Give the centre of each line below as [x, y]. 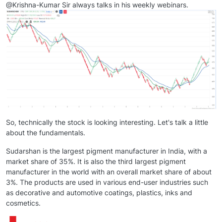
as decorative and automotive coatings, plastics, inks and [99, 192]
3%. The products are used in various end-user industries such [107, 182]
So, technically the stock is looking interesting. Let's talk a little [107, 122]
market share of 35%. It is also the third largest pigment [96, 161]
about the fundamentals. [46, 132]
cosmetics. [23, 203]
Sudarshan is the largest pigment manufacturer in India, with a [107, 151]
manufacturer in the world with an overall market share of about [109, 171]
